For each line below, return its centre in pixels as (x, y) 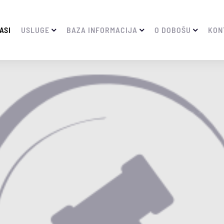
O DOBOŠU (173, 30)
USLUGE (35, 30)
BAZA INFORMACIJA (102, 30)
